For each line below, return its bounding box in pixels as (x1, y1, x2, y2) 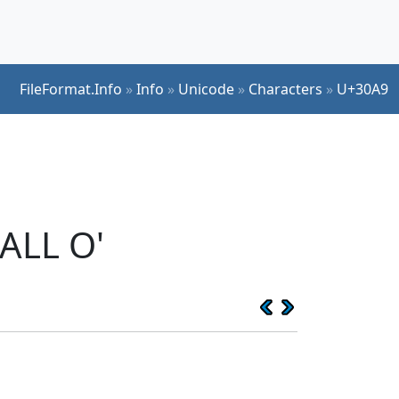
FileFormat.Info (20, 78, 122, 99)
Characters (248, 78, 322, 99)
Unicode (178, 78, 234, 99)
